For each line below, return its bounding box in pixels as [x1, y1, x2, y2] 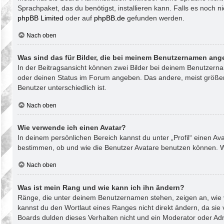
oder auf [63, 13, 94, 22]
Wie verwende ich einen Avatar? [17, 123, 126, 131]
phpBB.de [94, 13, 125, 22]
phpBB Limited [17, 13, 63, 22]
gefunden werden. [125, 13, 184, 22]
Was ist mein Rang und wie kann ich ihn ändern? [17, 183, 184, 191]
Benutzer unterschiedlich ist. [17, 83, 106, 92]
